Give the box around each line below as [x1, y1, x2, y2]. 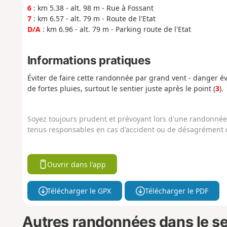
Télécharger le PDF [144, 186, 208, 196]
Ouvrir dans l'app [47, 159, 106, 169]
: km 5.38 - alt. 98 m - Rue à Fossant [31, 3, 154, 13]
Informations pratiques [27, 53, 151, 67]
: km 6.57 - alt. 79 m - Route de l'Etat [31, 13, 156, 23]
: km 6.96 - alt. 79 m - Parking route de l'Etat [40, 24, 191, 34]
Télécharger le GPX [47, 186, 111, 196]
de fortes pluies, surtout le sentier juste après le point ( [27, 84, 215, 94]
